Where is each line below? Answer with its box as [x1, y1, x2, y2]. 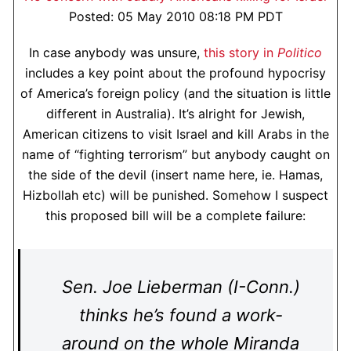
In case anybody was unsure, [29, 45, 204, 60]
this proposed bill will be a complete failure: [45, 208, 306, 223]
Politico [277, 45, 322, 60]
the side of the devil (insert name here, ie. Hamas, [28, 167, 323, 183]
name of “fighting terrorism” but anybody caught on [21, 147, 330, 162]
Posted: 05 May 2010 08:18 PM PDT [68, 9, 283, 24]
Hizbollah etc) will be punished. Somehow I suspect [23, 187, 328, 203]
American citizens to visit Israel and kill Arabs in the [22, 126, 329, 142]
